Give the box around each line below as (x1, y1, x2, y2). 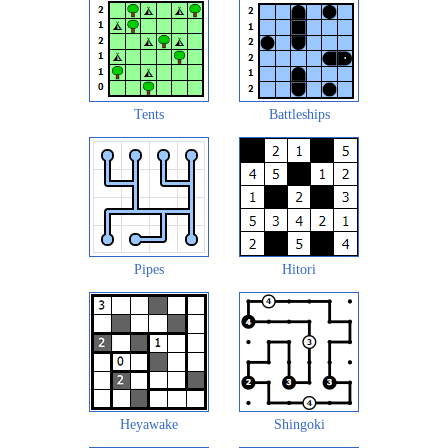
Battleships (268, 106, 330, 122)
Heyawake (120, 416, 178, 432)
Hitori (282, 261, 316, 277)
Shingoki (273, 416, 325, 432)
